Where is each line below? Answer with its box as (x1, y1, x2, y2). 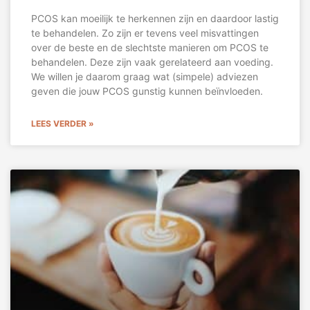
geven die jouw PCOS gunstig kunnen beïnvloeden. (31, 85, 266, 98)
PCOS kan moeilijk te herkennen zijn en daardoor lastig (31, 12, 279, 25)
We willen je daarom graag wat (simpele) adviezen (31, 71, 258, 83)
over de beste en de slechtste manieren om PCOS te (31, 42, 268, 54)
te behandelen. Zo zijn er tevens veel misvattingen (31, 27, 259, 39)
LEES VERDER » (31, 118, 94, 129)
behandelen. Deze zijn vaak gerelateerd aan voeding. (31, 56, 273, 69)
